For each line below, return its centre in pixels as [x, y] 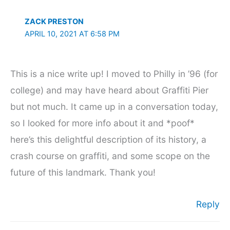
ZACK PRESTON [54, 22]
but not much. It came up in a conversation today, [114, 106]
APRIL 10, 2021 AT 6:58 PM [72, 34]
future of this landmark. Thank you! [83, 172]
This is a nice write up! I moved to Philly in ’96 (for [114, 73]
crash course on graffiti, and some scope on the [110, 156]
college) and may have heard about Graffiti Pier [109, 90]
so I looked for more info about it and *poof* [102, 123]
